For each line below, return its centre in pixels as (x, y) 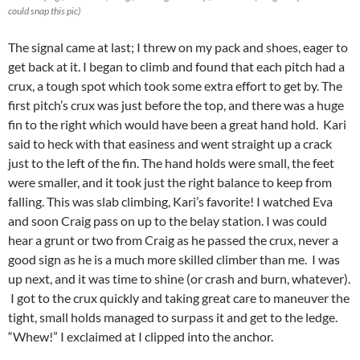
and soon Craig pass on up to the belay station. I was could (168, 220)
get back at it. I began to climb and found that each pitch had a (176, 66)
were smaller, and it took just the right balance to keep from (170, 182)
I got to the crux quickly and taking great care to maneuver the (179, 297)
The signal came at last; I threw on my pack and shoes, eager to (178, 47)
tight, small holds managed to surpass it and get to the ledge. (173, 317)
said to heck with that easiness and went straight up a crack (170, 143)
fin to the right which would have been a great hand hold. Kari (177, 124)
